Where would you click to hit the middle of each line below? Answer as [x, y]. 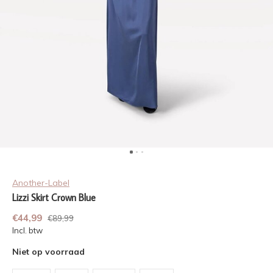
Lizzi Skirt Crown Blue [54, 197]
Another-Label [41, 183]
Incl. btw [27, 230]
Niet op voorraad [48, 252]
